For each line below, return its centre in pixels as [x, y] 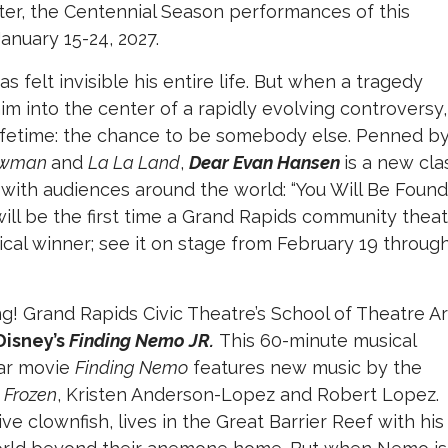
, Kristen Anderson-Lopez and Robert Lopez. [248, 395]
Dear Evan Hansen [264, 163]
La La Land [134, 163]
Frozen [30, 395]
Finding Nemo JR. [141, 341]
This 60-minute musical [315, 341]
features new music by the [305, 368]
